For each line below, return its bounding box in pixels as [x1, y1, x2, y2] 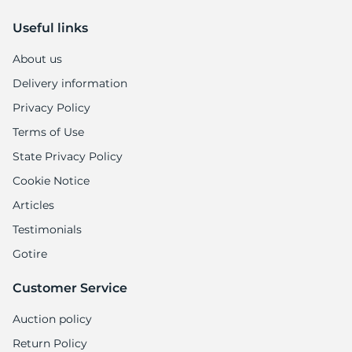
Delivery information [13, 76, 127, 91]
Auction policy [13, 312, 92, 327]
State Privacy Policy [13, 149, 123, 164]
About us [13, 52, 62, 67]
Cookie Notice [13, 174, 90, 189]
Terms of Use [13, 125, 84, 140]
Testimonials [13, 222, 82, 237]
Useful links [13, 20, 88, 36]
